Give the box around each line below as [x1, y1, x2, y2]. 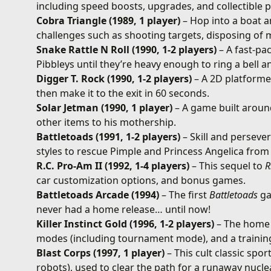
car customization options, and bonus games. [36, 173, 246, 187]
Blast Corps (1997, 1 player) [36, 246, 165, 260]
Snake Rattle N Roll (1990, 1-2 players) [36, 42, 217, 56]
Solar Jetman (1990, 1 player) [36, 100, 173, 114]
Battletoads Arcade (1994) [36, 188, 160, 201]
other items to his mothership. [36, 115, 177, 129]
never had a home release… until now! [36, 202, 211, 216]
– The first [159, 188, 210, 201]
